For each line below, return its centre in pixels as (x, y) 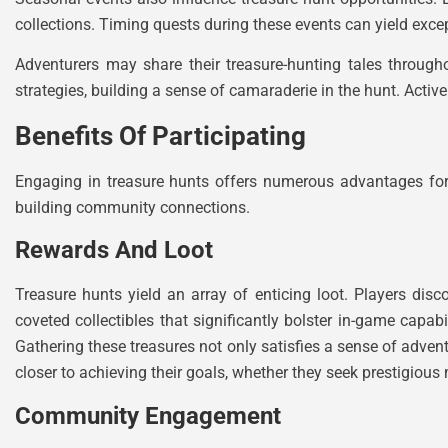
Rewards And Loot (114, 250)
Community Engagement (148, 415)
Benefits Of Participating (160, 135)
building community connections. (132, 207)
